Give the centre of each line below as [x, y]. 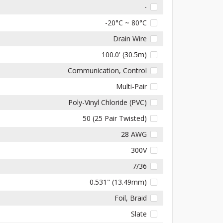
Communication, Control [108, 70]
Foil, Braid [131, 198]
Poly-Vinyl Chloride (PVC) [108, 102]
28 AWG [134, 134]
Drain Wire [130, 38]
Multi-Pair [132, 86]
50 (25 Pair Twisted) [115, 118]
